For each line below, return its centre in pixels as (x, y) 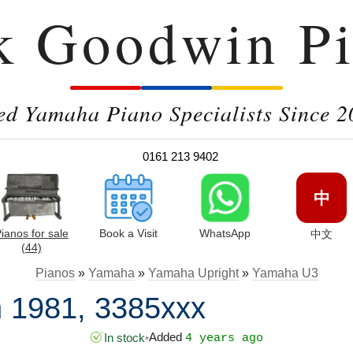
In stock (124, 337)
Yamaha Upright (193, 273)
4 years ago (224, 338)
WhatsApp (225, 233)
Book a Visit (128, 233)
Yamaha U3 (285, 273)
